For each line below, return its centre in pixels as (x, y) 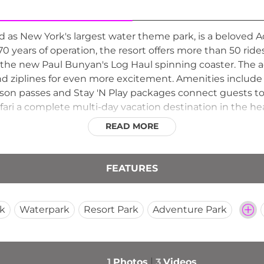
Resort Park (111, 209)
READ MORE (132, 126)
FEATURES (132, 168)
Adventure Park (190, 209)
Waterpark (44, 209)
